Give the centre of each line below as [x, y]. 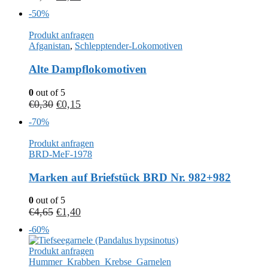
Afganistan [49, 46]
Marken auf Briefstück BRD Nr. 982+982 [130, 177]
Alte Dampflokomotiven [88, 69]
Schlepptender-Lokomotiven [129, 46]
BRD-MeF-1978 [60, 154]
